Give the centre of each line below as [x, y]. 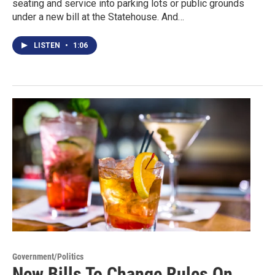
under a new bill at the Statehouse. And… [98, 17]
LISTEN [48, 46]
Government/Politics [48, 256]
